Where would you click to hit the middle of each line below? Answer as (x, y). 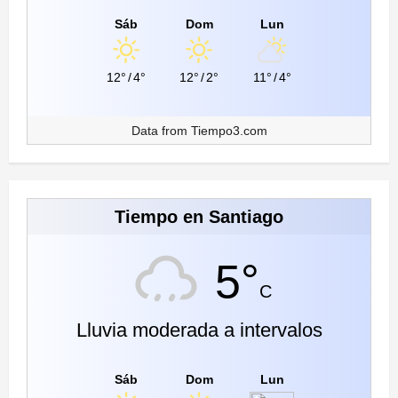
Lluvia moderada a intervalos (199, 330)
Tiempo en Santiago (199, 217)
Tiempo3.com (229, 131)
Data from (161, 131)
